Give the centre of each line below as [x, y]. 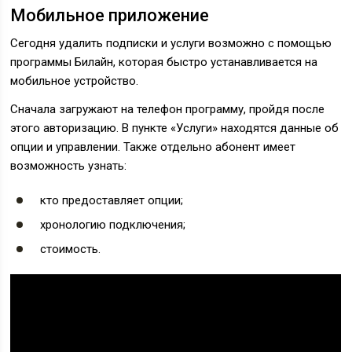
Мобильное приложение [110, 15]
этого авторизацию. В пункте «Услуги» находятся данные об [175, 128]
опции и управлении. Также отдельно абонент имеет [153, 147]
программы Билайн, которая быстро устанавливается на [164, 62]
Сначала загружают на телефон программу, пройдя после [168, 109]
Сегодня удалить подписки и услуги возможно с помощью [171, 43]
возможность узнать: [69, 166]
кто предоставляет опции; [112, 200]
